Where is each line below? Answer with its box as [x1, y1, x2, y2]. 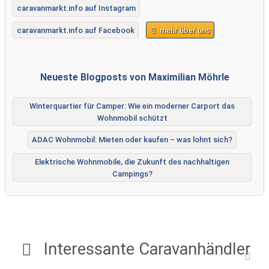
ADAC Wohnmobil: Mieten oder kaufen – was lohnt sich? [32, 135, 232, 145]
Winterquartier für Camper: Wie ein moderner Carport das [29, 101, 235, 110]
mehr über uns [158, 25, 211, 35]
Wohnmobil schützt [97, 113, 168, 122]
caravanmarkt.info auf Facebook [16, 25, 134, 35]
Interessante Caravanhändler [39, 239, 251, 259]
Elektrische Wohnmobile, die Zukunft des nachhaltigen [35, 157, 229, 166]
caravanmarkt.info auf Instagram [16, 4, 136, 13]
